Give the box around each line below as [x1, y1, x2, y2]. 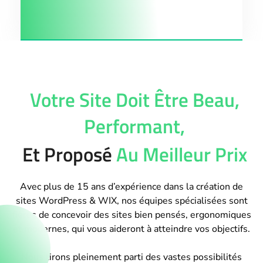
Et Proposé [22, 140, 116, 170]
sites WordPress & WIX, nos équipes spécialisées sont [15, 194, 248, 208]
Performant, [84, 112, 185, 141]
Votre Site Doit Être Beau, [29, 85, 240, 114]
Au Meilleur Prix [116, 140, 247, 170]
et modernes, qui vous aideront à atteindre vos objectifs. [13, 222, 250, 236]
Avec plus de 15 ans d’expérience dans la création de [20, 180, 243, 194]
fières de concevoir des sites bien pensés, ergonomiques [12, 208, 251, 222]
